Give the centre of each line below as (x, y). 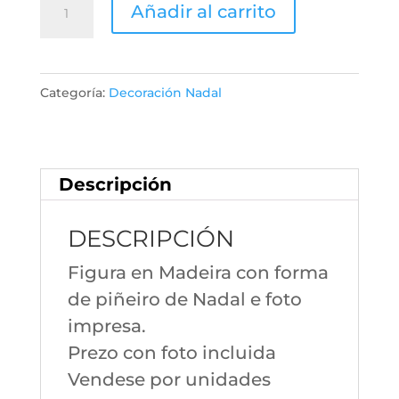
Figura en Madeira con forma (198, 273)
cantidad (79, 82)
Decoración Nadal (165, 93)
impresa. (106, 326)
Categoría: (74, 93)
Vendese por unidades (169, 380)
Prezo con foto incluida (171, 353)
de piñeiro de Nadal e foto (184, 300)
